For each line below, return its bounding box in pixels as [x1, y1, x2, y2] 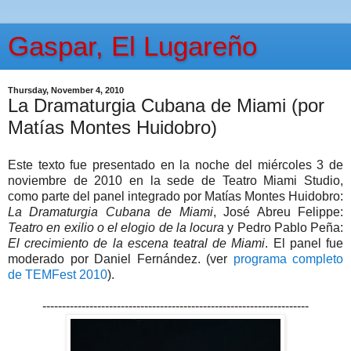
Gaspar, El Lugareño [8, 31, 257, 61]
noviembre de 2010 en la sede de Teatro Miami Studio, [8, 173, 343, 187]
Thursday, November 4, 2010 [8, 85, 124, 95]
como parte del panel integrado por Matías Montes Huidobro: [8, 189, 343, 203]
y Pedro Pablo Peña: [224, 220, 343, 234]
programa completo [233, 251, 343, 266]
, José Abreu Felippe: [212, 204, 344, 219]
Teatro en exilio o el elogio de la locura [8, 220, 224, 234]
